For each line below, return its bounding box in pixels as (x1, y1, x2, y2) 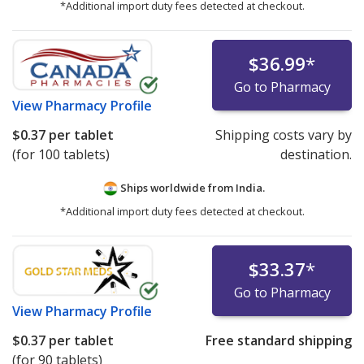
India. (235, 180, 265, 196)
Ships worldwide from (117, 180, 236, 196)
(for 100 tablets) (12, 145, 110, 164)
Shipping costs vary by (214, 126, 352, 145)
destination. (279, 145, 352, 164)
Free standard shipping (205, 331, 352, 350)
